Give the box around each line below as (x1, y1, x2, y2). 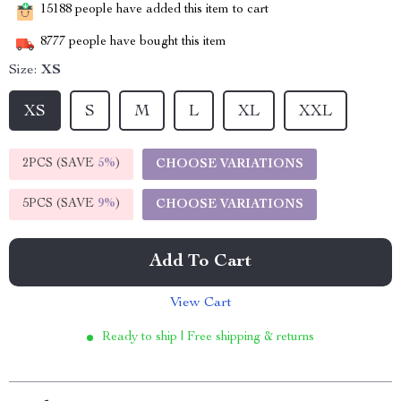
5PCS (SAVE (22, 198, 98, 210)
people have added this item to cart (72, 4, 269, 17)
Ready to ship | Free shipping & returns (102, 331, 314, 344)
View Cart (169, 296, 232, 311)
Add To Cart (149, 253, 252, 271)
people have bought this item (65, 36, 226, 49)
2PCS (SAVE (22, 158, 98, 170)
